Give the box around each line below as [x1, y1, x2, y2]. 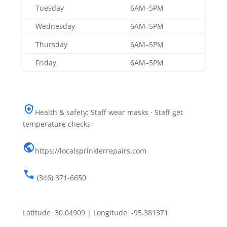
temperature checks [22, 119, 91, 129]
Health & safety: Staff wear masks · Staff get [34, 107, 183, 117]
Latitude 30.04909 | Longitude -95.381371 [22, 207, 168, 217]
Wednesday [35, 21, 75, 31]
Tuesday [35, 3, 64, 13]
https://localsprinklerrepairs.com [34, 145, 146, 156]
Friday [35, 57, 56, 67]
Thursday [35, 39, 67, 49]
